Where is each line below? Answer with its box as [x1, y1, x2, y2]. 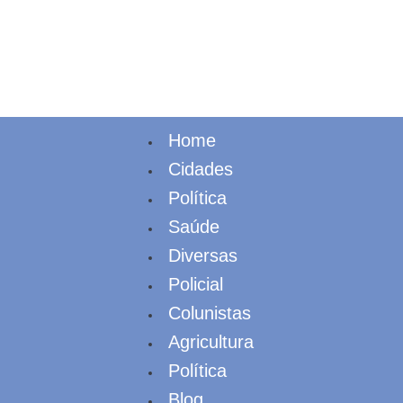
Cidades [168, 159, 233, 179]
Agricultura [168, 332, 254, 352]
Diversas [168, 246, 237, 265]
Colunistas [168, 303, 251, 323]
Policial [168, 274, 223, 294]
